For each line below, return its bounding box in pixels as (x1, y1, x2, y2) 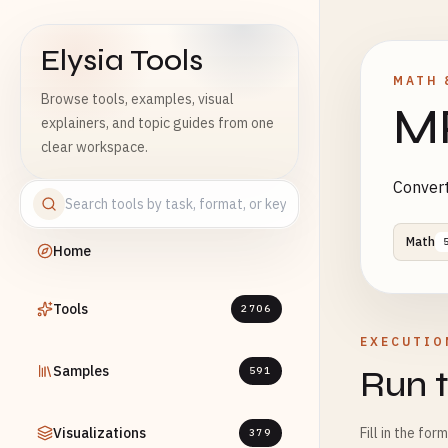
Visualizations (53, 424, 146, 442)
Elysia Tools (41, 42, 203, 78)
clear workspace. (41, 138, 148, 156)
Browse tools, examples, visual (41, 90, 234, 108)
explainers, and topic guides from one (41, 114, 274, 132)
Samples (53, 362, 109, 380)
